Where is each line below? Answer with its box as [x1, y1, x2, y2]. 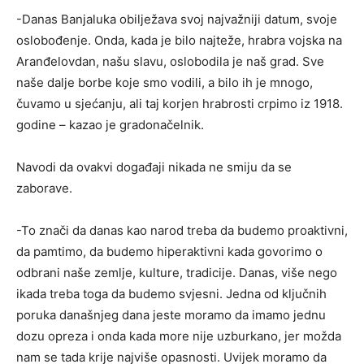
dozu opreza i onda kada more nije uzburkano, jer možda [16, 328, 341, 344]
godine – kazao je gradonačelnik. [16, 117, 204, 133]
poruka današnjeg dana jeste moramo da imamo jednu [16, 307, 326, 323]
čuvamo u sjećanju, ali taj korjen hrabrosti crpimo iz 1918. [16, 96, 343, 112]
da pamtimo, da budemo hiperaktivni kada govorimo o [16, 244, 323, 260]
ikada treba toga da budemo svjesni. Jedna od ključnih [16, 286, 327, 302]
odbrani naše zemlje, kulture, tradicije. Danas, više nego [16, 265, 337, 281]
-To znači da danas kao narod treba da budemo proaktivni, [16, 223, 348, 239]
